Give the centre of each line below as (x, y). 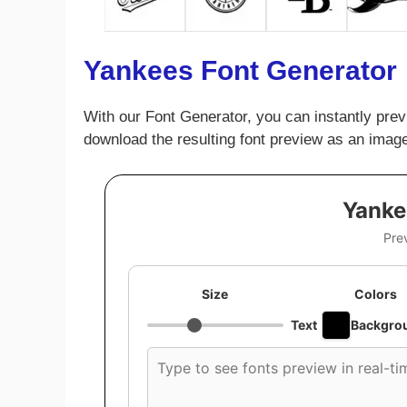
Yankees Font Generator (240, 71)
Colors (375, 293)
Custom (174, 357)
